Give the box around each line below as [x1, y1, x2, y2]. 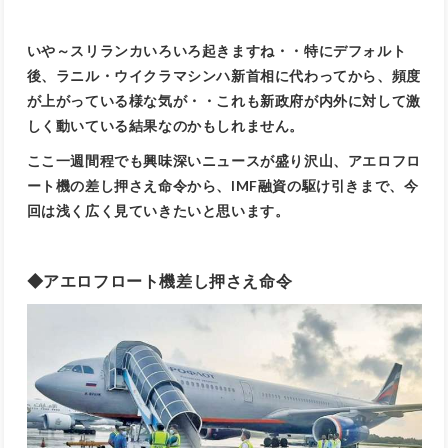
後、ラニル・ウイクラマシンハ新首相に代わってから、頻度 [26, 66, 421, 84]
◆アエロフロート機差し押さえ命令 [26, 270, 293, 290]
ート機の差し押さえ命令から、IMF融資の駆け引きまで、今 [26, 176, 419, 194]
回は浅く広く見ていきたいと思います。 [26, 201, 290, 219]
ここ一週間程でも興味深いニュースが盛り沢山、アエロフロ [26, 151, 421, 169]
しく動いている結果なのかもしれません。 [26, 116, 304, 134]
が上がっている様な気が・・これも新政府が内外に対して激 [26, 91, 421, 109]
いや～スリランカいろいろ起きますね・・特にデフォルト [26, 41, 407, 59]
